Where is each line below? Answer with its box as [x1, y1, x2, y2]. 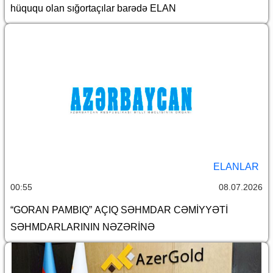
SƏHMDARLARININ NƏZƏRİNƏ [10, 222, 155, 233]
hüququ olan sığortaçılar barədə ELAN [10, 3, 176, 14]
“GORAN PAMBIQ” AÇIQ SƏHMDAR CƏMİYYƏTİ [10, 205, 228, 216]
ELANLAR [213, 161, 259, 172]
